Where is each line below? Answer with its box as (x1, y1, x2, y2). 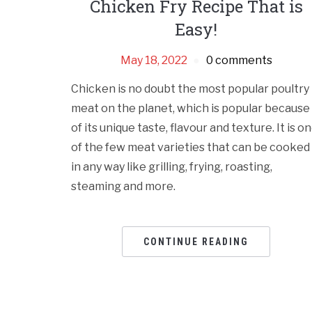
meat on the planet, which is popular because (71, 102, 310, 116)
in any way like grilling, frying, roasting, (71, 160, 272, 174)
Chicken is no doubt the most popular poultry (71, 82, 309, 96)
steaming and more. (71, 180, 175, 194)
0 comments (205, 54, 272, 68)
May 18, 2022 (120, 54, 187, 68)
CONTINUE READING (143, 236, 249, 248)
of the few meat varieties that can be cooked (71, 141, 310, 155)
